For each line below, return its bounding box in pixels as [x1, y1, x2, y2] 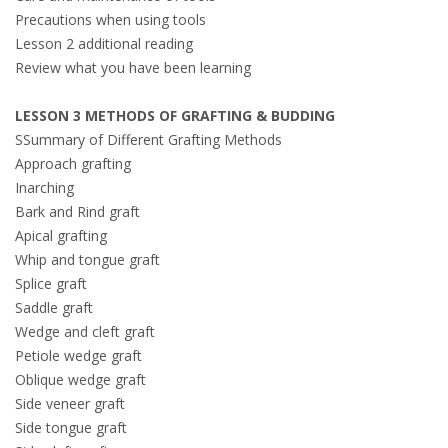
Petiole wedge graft [15, 346, 142, 365]
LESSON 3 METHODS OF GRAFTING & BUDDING [15, 106, 335, 125]
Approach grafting [15, 154, 131, 173]
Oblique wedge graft [15, 370, 146, 389]
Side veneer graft [15, 394, 125, 413]
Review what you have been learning [15, 58, 251, 77]
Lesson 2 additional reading [15, 34, 197, 53]
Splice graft [15, 274, 87, 293]
